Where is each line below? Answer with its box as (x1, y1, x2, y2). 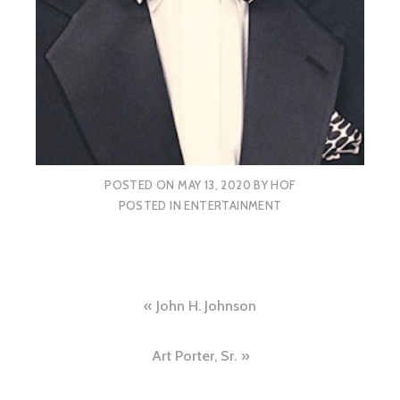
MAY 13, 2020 (178, 178, 251, 193)
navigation (28, 318, 173, 362)
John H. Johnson (156, 296, 256, 314)
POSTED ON (104, 178, 179, 193)
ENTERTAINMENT (184, 198, 282, 213)
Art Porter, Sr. (151, 347, 237, 365)
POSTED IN (118, 198, 185, 213)
